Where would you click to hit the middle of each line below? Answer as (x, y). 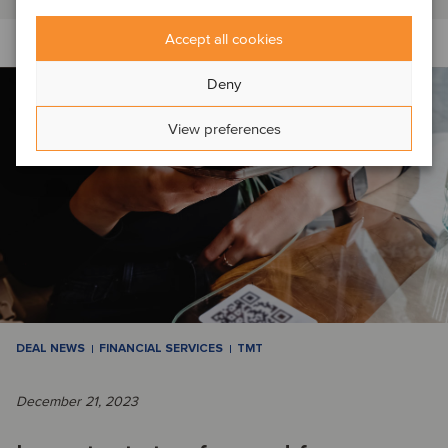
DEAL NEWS (50, 349)
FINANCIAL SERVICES (161, 349)
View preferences (224, 128)
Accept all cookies (224, 38)
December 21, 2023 (77, 402)
